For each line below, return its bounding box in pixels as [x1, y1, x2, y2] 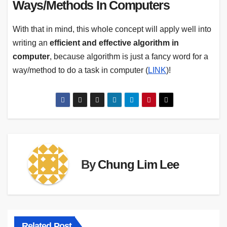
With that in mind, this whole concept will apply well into [13, 24, 211, 33]
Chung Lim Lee [98, 157, 179, 171]
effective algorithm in [99, 38, 179, 47]
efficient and [50, 38, 97, 47]
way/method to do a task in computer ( [13, 65, 148, 74]
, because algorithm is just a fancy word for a [50, 52, 208, 61]
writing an [13, 38, 50, 47]
